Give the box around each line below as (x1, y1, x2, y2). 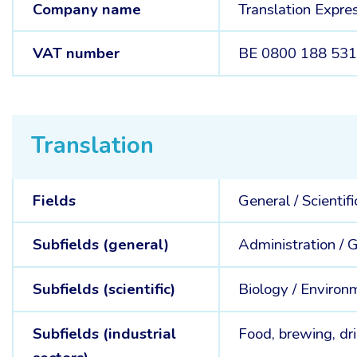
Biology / (238, 278, 301, 300)
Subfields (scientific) (32, 278, 175, 300)
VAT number (32, 43, 120, 65)
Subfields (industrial (32, 323, 176, 344)
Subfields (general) (32, 234, 169, 256)
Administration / (238, 234, 348, 256)
